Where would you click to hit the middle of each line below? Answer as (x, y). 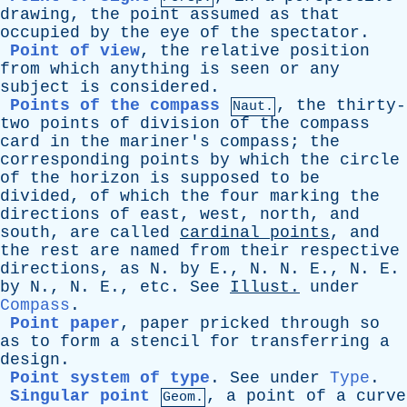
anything (150, 69)
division (180, 124)
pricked (235, 323)
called (140, 233)
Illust (260, 287)
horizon (105, 178)
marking (305, 196)
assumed (225, 15)
